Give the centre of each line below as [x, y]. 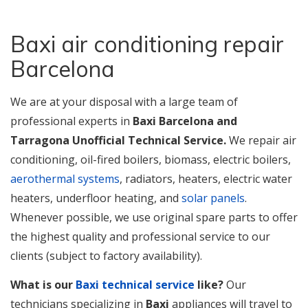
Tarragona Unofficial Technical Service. [118, 140]
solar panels [213, 198]
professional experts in [71, 121]
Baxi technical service [135, 285]
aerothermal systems [65, 179]
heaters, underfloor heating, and [96, 198]
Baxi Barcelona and [185, 121]
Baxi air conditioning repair [147, 44]
